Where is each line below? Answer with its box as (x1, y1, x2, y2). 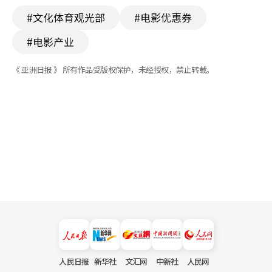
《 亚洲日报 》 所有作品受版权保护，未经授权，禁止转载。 (12, 64, 214, 76)
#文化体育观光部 (27, 10, 105, 25)
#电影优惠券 (134, 10, 192, 25)
